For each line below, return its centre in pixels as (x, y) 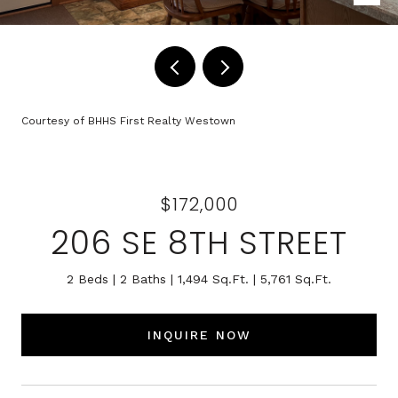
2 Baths (143, 279)
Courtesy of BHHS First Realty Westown (128, 121)
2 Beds (88, 279)
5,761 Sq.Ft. (296, 279)
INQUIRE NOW (199, 334)
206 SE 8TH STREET (199, 243)
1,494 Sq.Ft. (213, 279)
